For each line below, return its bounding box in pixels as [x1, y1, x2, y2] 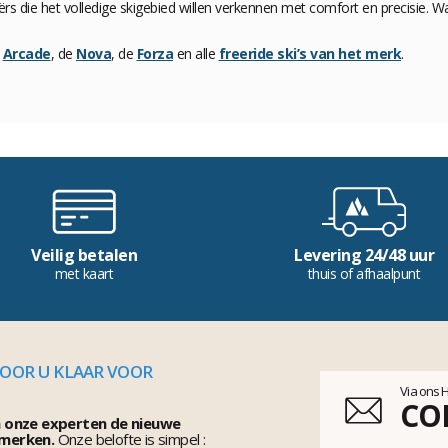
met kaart [54, 264, 114, 284]
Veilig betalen [31, 244, 137, 267]
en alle [173, 44, 219, 64]
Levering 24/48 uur [294, 244, 434, 267]
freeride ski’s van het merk [218, 44, 401, 64]
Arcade [2, 44, 51, 64]
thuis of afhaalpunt [307, 264, 421, 284]
